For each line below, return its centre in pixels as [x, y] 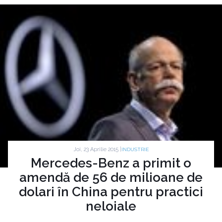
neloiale [111, 206]
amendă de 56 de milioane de [111, 178]
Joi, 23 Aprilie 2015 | [97, 149]
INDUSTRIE [135, 150]
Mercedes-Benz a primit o [111, 163]
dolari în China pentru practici [111, 192]
